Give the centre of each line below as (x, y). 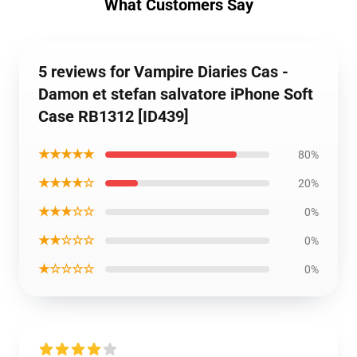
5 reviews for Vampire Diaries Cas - (163, 72)
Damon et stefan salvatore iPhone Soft (176, 94)
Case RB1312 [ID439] (114, 116)
